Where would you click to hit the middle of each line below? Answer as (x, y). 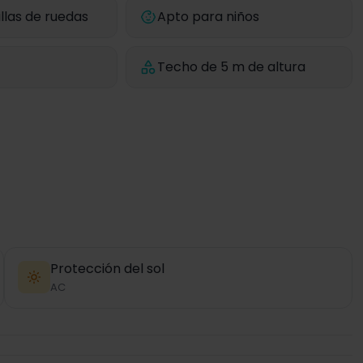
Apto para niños (209, 17)
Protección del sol (108, 269)
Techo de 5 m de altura (232, 67)
